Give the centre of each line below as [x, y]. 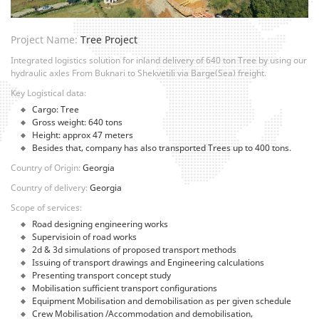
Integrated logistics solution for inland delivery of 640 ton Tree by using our [159, 61]
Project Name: [46, 40]
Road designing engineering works [100, 224]
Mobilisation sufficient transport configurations [125, 288]
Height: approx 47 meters [83, 135]
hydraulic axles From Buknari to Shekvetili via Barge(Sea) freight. [138, 73]
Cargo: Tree [56, 110]
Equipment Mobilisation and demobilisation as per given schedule [162, 301]
